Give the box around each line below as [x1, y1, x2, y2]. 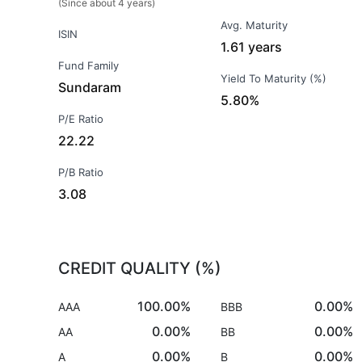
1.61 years [221, 39, 283, 55]
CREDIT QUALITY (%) [58, 259, 221, 278]
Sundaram [58, 79, 121, 95]
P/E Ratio [58, 112, 103, 125]
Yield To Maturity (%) [221, 72, 327, 85]
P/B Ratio [58, 166, 103, 179]
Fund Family [58, 59, 119, 72]
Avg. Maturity [221, 19, 288, 32]
